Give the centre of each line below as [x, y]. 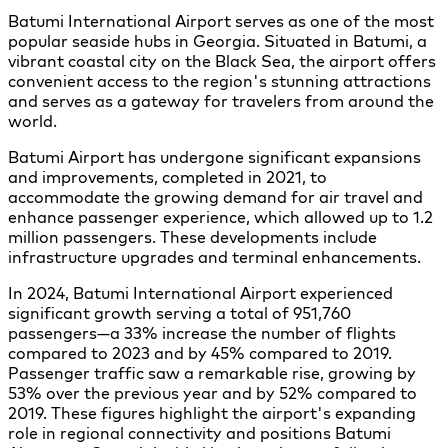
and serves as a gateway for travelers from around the [221, 100]
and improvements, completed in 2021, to [167, 176]
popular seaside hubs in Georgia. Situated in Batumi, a [217, 40]
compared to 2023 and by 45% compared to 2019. [200, 352]
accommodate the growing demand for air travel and [215, 196]
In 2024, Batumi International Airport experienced [200, 292]
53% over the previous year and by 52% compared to [212, 392]
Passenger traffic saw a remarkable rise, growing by [212, 372]
